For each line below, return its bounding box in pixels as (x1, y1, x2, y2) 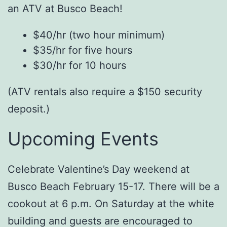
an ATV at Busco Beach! (8, 2, 123, 15)
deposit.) (8, 102, 50, 115)
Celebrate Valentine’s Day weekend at (8, 163, 190, 176)
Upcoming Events (8, 128, 159, 150)
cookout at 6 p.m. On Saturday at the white (8, 198, 214, 210)
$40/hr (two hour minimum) (33, 28, 165, 41)
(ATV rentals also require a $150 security (8, 85, 202, 98)
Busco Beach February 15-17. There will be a (8, 180, 219, 193)
